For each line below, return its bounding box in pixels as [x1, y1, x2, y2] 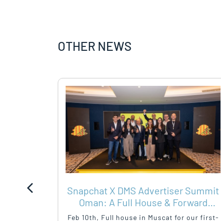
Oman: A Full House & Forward [78, 196, 208, 208]
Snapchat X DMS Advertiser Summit [67, 184, 219, 196]
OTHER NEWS [58, 38, 132, 54]
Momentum [118, 208, 168, 220]
